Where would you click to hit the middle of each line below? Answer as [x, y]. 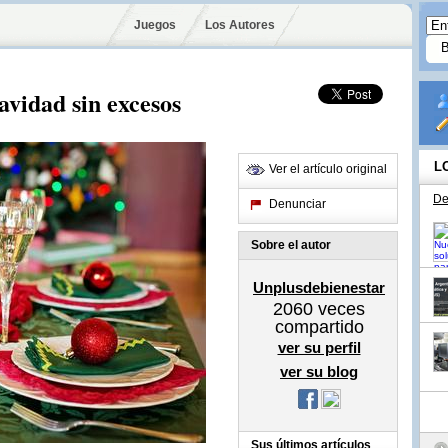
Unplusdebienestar [319, 287]
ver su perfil [319, 347]
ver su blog [319, 371]
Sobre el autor [291, 245]
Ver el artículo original [328, 169]
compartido [319, 327]
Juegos [155, 25]
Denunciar [297, 204]
